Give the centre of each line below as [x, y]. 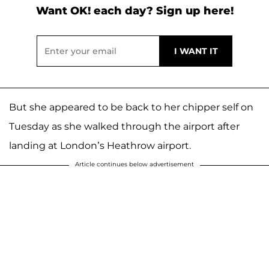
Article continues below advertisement [134, 164]
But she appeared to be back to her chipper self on [131, 107]
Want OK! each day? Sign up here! [134, 11]
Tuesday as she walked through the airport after [124, 126]
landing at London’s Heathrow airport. [100, 145]
